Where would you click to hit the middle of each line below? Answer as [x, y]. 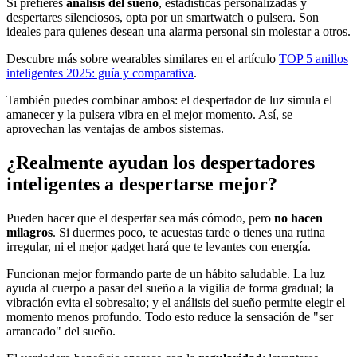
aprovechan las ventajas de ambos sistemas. [115, 129]
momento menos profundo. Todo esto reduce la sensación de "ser [170, 317]
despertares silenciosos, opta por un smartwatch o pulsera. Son [163, 18]
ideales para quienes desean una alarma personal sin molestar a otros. [178, 32]
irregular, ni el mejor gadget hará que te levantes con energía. [159, 247]
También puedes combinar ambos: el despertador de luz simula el [169, 100]
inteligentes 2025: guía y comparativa [100, 73]
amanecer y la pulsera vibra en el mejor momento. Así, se [149, 115]
